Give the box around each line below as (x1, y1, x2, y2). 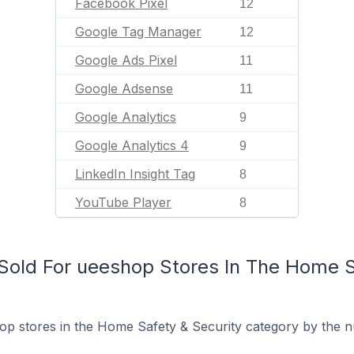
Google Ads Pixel (75, 52, 177, 68)
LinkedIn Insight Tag (75, 166, 195, 182)
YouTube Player (75, 194, 171, 210)
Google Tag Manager (75, 24, 201, 40)
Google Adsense (75, 81, 173, 96)
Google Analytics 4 (75, 137, 189, 153)
